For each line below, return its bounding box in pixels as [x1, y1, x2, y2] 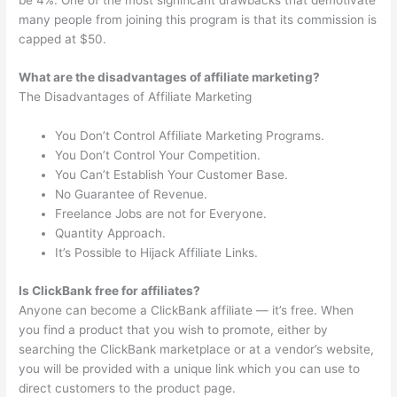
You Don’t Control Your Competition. [55, 148, 261, 163]
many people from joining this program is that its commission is [19, 12, 378, 27]
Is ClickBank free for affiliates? [19, 283, 201, 298]
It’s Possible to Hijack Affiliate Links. [55, 245, 259, 261]
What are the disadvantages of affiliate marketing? [19, 70, 321, 85]
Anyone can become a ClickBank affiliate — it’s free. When [19, 302, 354, 317]
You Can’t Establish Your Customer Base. [55, 167, 289, 183]
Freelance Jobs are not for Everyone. [55, 206, 268, 222]
